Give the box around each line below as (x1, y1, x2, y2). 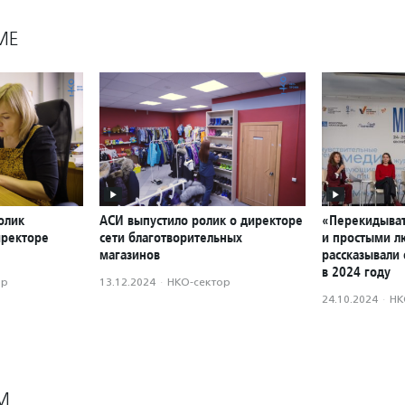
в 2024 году (322, 263, 391, 281)
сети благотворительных (99, 229, 242, 247)
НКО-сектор (167, 276, 231, 289)
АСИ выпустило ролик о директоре (99, 212, 303, 230)
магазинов (99, 246, 160, 264)
